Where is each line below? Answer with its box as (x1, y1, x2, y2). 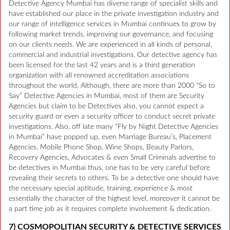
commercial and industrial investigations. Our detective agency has (9, 51, 217, 59)
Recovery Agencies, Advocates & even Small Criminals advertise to (9, 154, 216, 162)
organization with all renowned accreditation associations (9, 72, 189, 80)
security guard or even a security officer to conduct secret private (9, 113, 215, 121)
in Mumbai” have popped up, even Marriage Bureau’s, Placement (9, 133, 212, 141)
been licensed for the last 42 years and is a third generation (9, 62, 195, 69)
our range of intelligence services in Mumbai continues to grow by (9, 21, 216, 28)
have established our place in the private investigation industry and (9, 10, 219, 18)
